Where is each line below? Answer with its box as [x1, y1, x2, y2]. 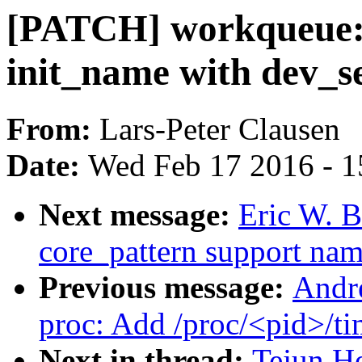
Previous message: [39, 270, 293, 305]
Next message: [39, 197, 238, 233]
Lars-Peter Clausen [99, 112, 340, 147]
